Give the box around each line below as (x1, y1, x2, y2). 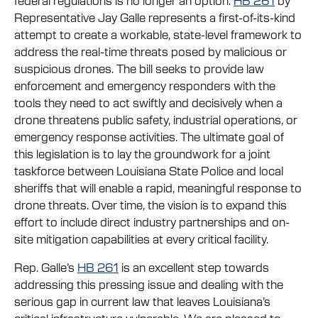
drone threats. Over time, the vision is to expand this (14, 196, 287, 212)
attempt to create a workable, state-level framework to (14, 26, 302, 42)
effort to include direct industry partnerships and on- (14, 213, 290, 229)
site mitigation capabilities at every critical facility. (14, 230, 268, 246)
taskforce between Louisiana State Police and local (14, 162, 283, 178)
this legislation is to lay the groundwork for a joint (14, 145, 270, 161)
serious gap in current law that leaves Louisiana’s (14, 292, 270, 309)
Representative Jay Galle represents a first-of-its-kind (14, 9, 295, 25)
